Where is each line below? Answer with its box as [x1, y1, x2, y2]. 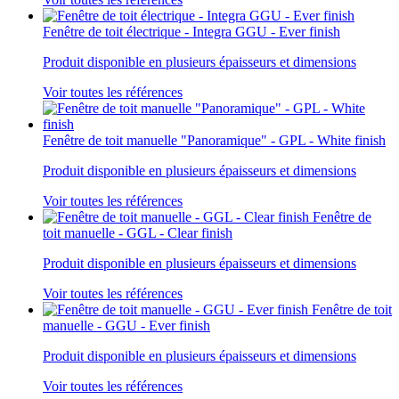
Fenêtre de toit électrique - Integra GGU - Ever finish [43, 23, 340, 39]
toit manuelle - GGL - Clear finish [43, 224, 232, 240]
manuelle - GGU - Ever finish [43, 317, 210, 333]
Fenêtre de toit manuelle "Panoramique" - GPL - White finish [43, 132, 386, 148]
